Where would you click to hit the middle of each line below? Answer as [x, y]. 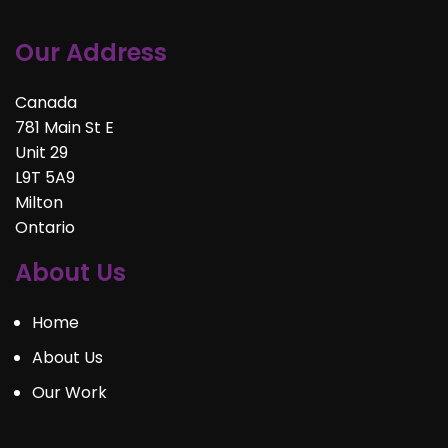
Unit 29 [41, 152]
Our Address [91, 52]
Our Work [69, 392]
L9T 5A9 [45, 177]
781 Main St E [64, 127]
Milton [39, 202]
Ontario [45, 227]
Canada [46, 102]
